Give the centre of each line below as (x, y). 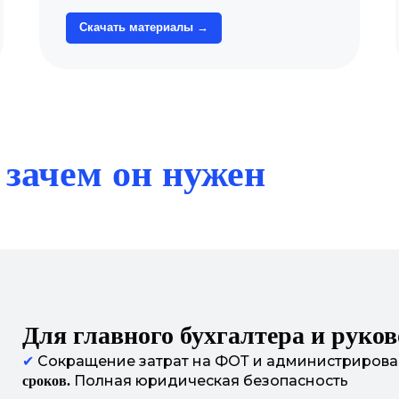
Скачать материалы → (144, 28)
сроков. (46, 380)
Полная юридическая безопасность (209, 380)
